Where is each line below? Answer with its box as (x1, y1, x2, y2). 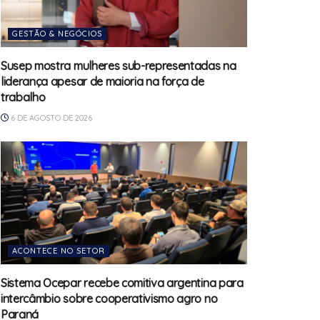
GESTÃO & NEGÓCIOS (12, 28, 102, 39)
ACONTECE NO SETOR (12, 246, 105, 256)
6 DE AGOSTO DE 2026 (9, 112, 92, 123)
